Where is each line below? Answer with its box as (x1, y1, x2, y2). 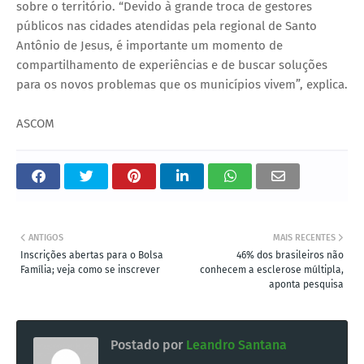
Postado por (110, 336, 183, 353)
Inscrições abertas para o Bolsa (20, 249, 163, 261)
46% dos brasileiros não (236, 249, 344, 261)
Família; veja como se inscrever (20, 263, 160, 275)
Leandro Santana (183, 336, 287, 353)
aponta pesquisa (269, 278, 344, 290)
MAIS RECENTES (273, 232, 336, 243)
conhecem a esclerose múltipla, (200, 263, 344, 275)
